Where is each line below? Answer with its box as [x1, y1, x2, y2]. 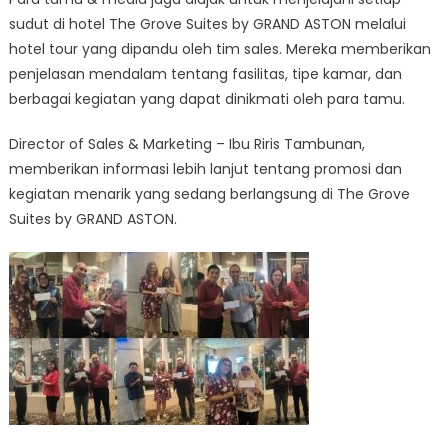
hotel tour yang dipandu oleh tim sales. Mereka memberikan [8, 38, 431, 59]
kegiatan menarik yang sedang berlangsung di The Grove [8, 183, 410, 204]
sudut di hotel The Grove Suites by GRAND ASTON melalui [8, 13, 406, 34]
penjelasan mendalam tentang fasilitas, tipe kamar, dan [8, 63, 402, 84]
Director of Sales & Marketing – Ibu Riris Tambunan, [8, 133, 365, 154]
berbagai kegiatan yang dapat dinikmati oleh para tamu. [8, 88, 405, 109]
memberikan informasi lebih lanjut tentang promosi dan [8, 158, 402, 179]
